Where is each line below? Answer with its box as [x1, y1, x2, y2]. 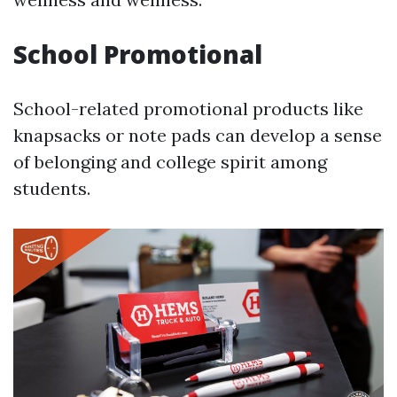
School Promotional [13, 37, 262, 71]
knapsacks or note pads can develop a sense [13, 124, 382, 146]
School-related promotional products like [13, 97, 363, 120]
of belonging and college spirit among [13, 151, 327, 173]
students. [13, 177, 90, 199]
